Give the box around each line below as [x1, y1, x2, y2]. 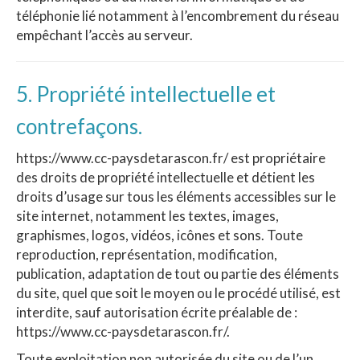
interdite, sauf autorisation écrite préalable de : [16, 304, 297, 321]
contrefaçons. [16, 112, 142, 139]
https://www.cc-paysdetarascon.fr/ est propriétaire [16, 149, 325, 167]
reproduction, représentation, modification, [16, 246, 277, 264]
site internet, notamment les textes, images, [16, 207, 279, 225]
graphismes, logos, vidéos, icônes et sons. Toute [16, 227, 303, 244]
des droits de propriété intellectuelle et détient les [16, 169, 315, 186]
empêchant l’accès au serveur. [16, 26, 193, 43]
